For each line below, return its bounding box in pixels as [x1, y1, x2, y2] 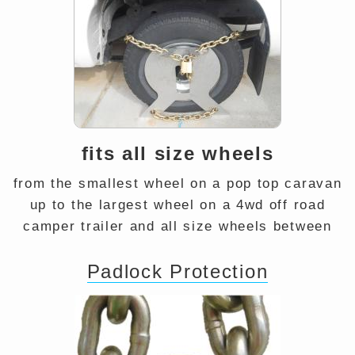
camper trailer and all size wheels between [23, 219, 332, 234]
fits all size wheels [81, 143, 274, 164]
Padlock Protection [86, 261, 269, 282]
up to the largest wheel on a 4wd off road [29, 197, 326, 212]
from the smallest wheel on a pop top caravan [13, 176, 342, 191]
